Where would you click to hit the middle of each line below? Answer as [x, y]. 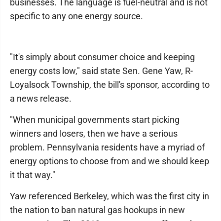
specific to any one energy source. [76, 16]
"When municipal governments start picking [95, 120]
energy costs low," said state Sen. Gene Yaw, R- [101, 71]
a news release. [41, 99]
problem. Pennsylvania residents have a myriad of [107, 147]
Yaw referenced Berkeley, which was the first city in [110, 196]
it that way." [33, 175]
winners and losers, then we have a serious [94, 134]
